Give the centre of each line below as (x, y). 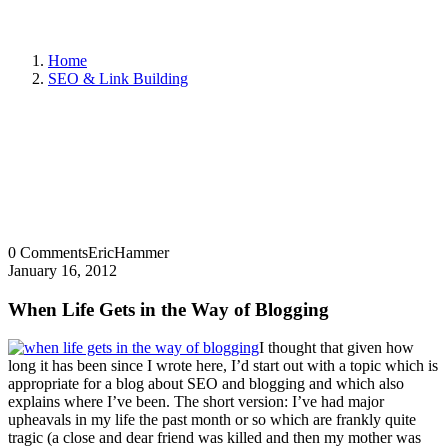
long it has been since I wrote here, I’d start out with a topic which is (223, 366)
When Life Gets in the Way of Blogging (168, 309)
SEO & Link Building (118, 78)
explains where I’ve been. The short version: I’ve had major (196, 402)
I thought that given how (336, 348)
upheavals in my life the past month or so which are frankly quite (212, 420)
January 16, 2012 (62, 270)
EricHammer (128, 252)
